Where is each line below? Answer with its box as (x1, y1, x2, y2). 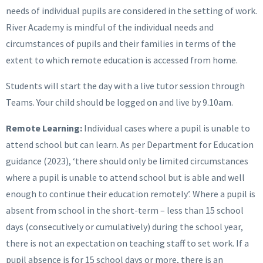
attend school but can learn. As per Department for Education (6, 139, 254, 150)
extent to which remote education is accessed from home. (6, 54, 238, 66)
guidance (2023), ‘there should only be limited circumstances (6, 155, 248, 167)
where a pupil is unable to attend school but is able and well (6, 171, 245, 183)
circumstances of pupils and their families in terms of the (6, 38, 236, 49)
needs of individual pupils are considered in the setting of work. (6, 5, 257, 16)
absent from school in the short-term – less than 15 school (6, 204, 244, 216)
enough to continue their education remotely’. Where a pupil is (6, 188, 255, 200)
